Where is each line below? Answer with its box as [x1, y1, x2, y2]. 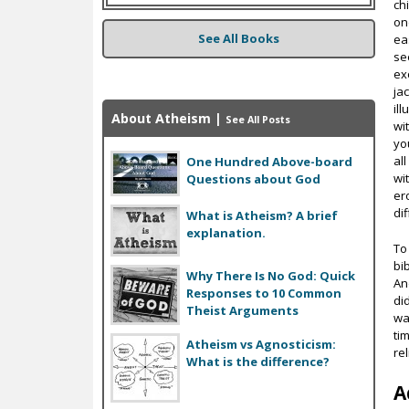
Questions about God [186, 171, 320, 188]
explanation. [186, 225, 266, 242]
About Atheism [111, 109, 211, 127]
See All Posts [225, 112, 290, 126]
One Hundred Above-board [186, 153, 352, 171]
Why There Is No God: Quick [186, 267, 355, 285]
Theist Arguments [186, 302, 299, 320]
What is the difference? [186, 353, 330, 371]
